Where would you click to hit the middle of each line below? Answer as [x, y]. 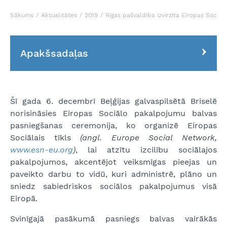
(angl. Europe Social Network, [149, 138]
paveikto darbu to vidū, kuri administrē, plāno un [113, 174]
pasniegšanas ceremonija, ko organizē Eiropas [113, 125]
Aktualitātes [59, 15]
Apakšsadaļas [54, 53]
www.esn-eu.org [42, 150]
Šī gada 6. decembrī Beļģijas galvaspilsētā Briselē [113, 101]
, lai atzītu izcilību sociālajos [146, 150]
